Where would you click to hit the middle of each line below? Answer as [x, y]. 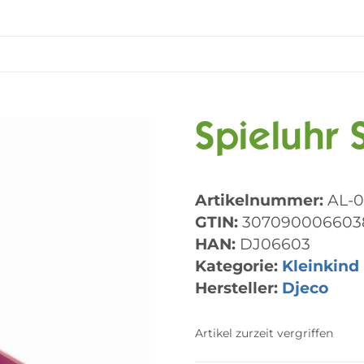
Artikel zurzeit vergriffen [264, 333]
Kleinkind [321, 265]
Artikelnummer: [261, 199]
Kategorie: [238, 265]
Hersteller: [236, 287]
